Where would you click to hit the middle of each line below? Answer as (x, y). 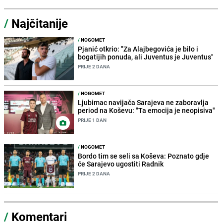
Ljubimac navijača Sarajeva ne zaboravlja (143, 103)
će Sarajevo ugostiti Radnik (121, 164)
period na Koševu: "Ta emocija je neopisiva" (147, 111)
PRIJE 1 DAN (92, 120)
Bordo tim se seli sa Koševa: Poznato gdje (144, 156)
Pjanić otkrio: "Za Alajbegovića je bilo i (138, 49)
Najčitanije (40, 24)
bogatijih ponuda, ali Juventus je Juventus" (146, 57)
